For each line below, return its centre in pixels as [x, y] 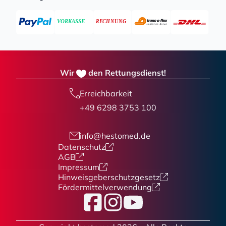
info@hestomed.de [115, 136]
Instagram [122, 198]
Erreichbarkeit [106, 93]
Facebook [100, 198]
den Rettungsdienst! [127, 73]
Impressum [79, 167]
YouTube [139, 198]
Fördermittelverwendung [105, 187]
